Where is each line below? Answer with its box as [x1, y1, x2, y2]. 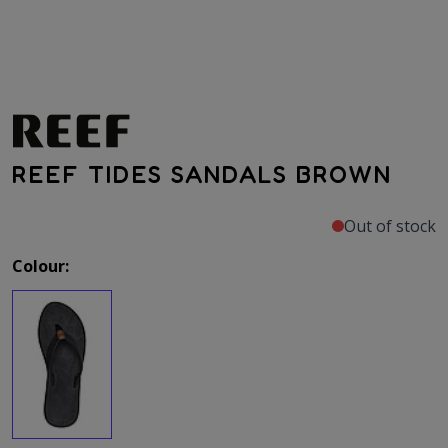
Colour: [12, 255, 69, 278]
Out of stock [344, 215, 436, 238]
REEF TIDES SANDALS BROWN [12, 160, 392, 190]
